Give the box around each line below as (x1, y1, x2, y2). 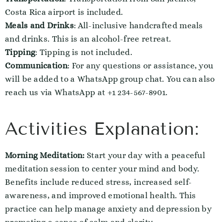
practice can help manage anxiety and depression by (5, 204, 212, 214)
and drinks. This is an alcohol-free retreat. (5, 34, 171, 44)
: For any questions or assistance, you (67, 61, 214, 70)
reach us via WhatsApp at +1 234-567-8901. (5, 88, 168, 97)
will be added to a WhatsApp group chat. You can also (5, 74, 215, 84)
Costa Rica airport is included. (5, 7, 123, 17)
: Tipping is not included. (35, 48, 132, 57)
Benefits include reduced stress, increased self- (5, 177, 192, 187)
